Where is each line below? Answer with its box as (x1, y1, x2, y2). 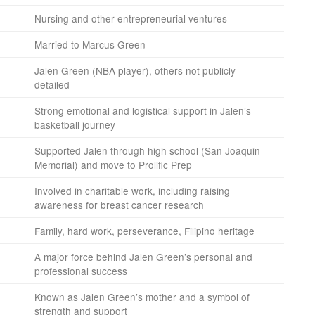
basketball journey (34, 117, 115, 132)
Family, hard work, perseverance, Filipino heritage (34, 224, 255, 238)
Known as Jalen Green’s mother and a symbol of (34, 290, 250, 304)
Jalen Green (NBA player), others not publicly (34, 63, 236, 78)
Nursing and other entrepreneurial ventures (34, 11, 227, 26)
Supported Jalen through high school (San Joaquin (34, 143, 260, 158)
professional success (34, 264, 127, 278)
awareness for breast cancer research (34, 198, 204, 212)
